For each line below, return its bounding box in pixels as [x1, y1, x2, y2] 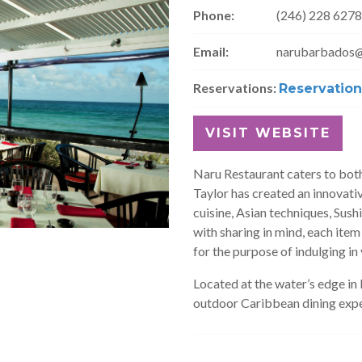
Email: [193, 44, 229, 59]
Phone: [193, 7, 234, 23]
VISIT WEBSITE [205, 125, 330, 141]
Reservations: [193, 80, 276, 95]
